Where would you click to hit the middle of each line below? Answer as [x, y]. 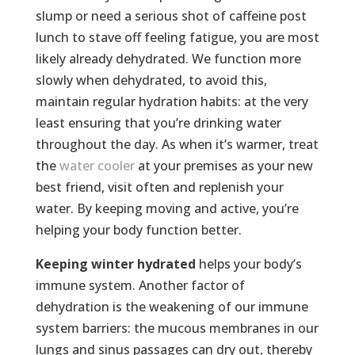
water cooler [97, 166]
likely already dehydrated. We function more [168, 59]
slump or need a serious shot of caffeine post [171, 16]
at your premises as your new [223, 166]
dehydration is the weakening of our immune [172, 307]
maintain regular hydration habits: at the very [172, 102]
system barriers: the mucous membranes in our [177, 328]
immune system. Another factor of [140, 286]
